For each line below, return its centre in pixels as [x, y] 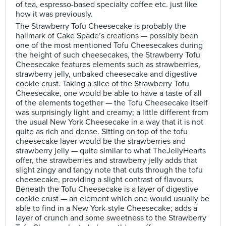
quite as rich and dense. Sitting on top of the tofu [102, 132]
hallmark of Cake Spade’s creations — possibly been [107, 36]
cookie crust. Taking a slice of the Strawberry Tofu [102, 84]
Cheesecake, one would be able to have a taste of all [109, 93]
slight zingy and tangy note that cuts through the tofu [109, 170]
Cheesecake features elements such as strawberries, [108, 65]
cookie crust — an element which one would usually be [112, 199]
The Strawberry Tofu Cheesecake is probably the [101, 26]
